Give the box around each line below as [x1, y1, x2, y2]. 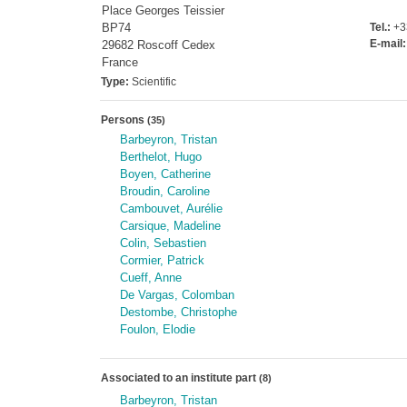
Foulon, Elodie [119, 323, 195, 336]
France [101, 55, 138, 69]
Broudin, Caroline [119, 184, 210, 198]
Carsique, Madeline [119, 219, 221, 233]
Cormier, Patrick [119, 253, 204, 267]
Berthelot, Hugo [119, 150, 202, 164]
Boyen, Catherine [119, 167, 211, 181]
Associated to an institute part [100, 372, 259, 384]
